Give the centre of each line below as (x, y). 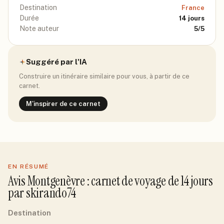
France (193, 8)
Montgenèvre (56, 181)
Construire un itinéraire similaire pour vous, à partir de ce (104, 76)
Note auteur (39, 28)
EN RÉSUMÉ (29, 166)
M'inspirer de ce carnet (63, 104)
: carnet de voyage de (133, 181)
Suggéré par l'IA (56, 62)
